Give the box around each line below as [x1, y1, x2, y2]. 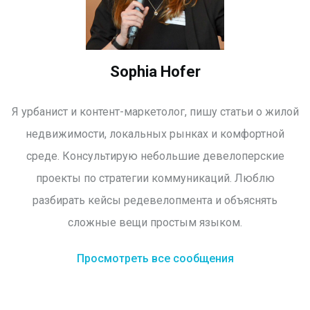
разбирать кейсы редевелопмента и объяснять [33, 194, 277, 208]
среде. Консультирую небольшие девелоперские [26, 149, 284, 163]
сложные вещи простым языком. [68, 216, 242, 230]
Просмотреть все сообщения [76, 252, 234, 266]
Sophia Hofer [109, 63, 201, 81]
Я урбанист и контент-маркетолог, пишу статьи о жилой [11, 105, 299, 119]
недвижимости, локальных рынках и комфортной [26, 127, 284, 141]
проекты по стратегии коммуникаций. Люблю [35, 172, 275, 185]
